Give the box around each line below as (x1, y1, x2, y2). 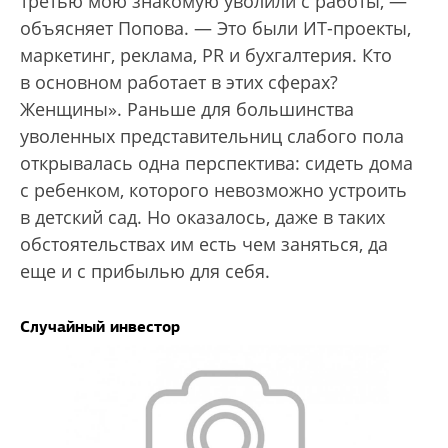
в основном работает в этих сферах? (20, 70, 338, 95)
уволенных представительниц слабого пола (20, 124, 404, 149)
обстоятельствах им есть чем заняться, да (20, 232, 388, 257)
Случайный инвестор (20, 316, 180, 338)
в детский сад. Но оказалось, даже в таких (20, 205, 385, 230)
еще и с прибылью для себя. (20, 259, 270, 284)
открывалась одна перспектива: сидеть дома (20, 151, 413, 176)
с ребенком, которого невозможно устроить (20, 178, 407, 203)
